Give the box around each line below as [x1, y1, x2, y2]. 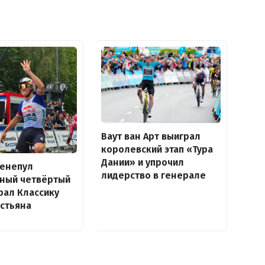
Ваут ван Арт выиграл [101, 130, 201, 142]
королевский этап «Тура [101, 143, 213, 155]
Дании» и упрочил [101, 156, 184, 168]
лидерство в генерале [101, 169, 206, 181]
